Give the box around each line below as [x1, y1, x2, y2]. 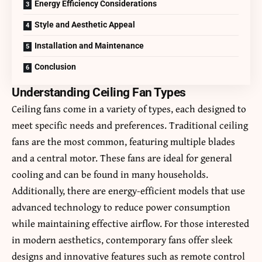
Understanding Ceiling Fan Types [12, 85, 186, 100]
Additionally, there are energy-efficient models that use [12, 183, 245, 198]
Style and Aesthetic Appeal [35, 20, 135, 30]
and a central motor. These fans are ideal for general [12, 150, 232, 166]
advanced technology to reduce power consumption [12, 199, 230, 215]
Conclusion [35, 62, 76, 72]
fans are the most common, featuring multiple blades [12, 134, 235, 149]
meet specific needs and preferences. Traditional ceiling [12, 118, 248, 133]
